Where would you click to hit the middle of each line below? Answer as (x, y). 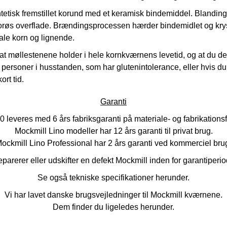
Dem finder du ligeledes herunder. (113, 207)
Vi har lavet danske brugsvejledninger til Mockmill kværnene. (113, 195)
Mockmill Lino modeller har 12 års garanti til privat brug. (113, 131)
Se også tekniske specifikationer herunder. (113, 178)
